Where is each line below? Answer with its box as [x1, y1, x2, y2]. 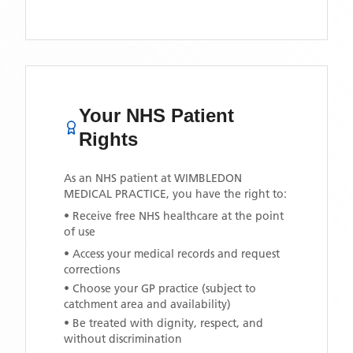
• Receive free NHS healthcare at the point [64, 209, 284, 223]
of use [64, 225, 95, 239]
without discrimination [64, 332, 182, 346]
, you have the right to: [166, 187, 287, 201]
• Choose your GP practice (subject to [64, 281, 256, 295]
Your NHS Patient [79, 105, 235, 126]
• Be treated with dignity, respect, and [64, 316, 263, 330]
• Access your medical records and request [64, 247, 280, 261]
